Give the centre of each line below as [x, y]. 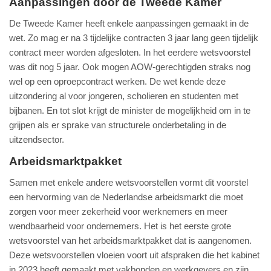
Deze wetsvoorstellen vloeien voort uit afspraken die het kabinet [134, 255]
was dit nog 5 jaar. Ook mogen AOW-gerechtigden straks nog [130, 67]
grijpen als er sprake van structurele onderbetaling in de [118, 125]
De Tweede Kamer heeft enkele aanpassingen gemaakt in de [129, 23]
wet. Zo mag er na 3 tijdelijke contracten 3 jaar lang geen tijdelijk [134, 38]
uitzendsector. [37, 139]
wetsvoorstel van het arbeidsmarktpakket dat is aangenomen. [130, 240]
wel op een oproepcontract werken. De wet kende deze [117, 81]
